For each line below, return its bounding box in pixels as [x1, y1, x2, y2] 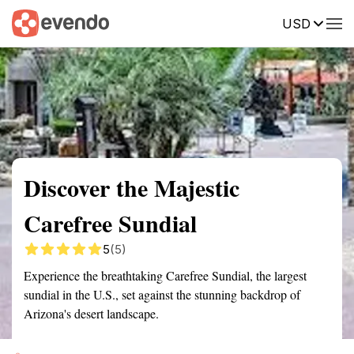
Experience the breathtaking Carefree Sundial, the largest [24, 267, 307, 284]
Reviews [304, 15, 348, 29]
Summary [12, 15, 59, 29]
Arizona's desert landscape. [24, 305, 159, 322]
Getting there [130, 15, 198, 29]
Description [221, 15, 281, 29]
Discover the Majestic [24, 170, 239, 205]
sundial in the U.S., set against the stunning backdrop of [24, 286, 300, 303]
